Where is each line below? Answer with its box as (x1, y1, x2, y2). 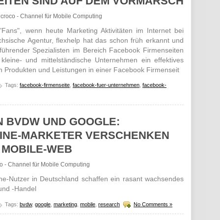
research (98, 201, 120, 207)
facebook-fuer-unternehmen (73, 82, 139, 88)
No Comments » (134, 201, 172, 207)
